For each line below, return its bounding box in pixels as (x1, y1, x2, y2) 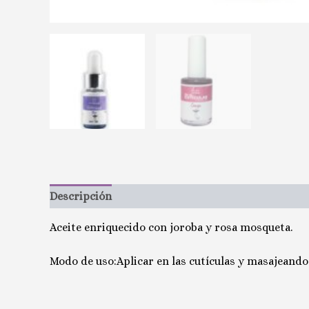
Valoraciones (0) (126, 189, 205, 203)
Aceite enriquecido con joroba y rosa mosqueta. (50, 220, 292, 234)
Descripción (50, 189, 112, 203)
